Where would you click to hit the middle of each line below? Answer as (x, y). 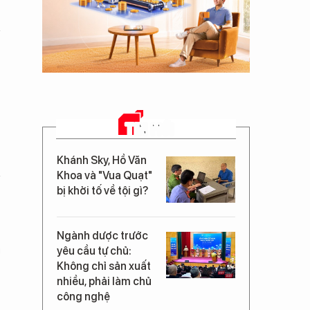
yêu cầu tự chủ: (94, 251)
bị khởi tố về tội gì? (102, 191)
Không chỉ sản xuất (104, 266)
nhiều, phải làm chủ (104, 281)
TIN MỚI (149, 128)
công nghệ (83, 297)
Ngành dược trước (102, 236)
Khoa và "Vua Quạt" (104, 175)
